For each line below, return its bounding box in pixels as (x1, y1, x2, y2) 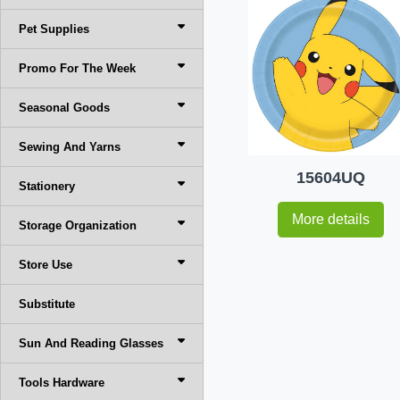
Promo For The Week (19, 62, 136, 75)
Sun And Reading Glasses (19, 337, 163, 350)
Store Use (19, 258, 72, 271)
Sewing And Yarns (19, 140, 121, 154)
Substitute (19, 297, 75, 311)
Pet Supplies (19, 22, 89, 36)
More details (291, 211, 370, 227)
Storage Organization (19, 219, 137, 232)
